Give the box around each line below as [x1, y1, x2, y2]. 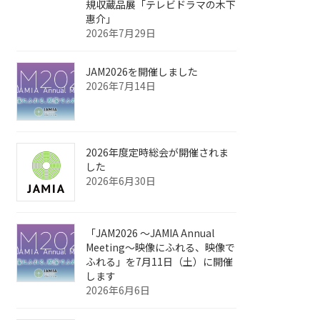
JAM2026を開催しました [86, 64, 199, 79]
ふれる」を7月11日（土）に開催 [86, 254, 234, 269]
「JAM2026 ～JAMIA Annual [86, 226, 215, 241]
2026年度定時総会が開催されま [86, 145, 229, 160]
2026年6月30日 [86, 174, 156, 189]
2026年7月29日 [86, 26, 156, 41]
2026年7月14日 [86, 79, 156, 94]
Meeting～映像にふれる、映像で [86, 240, 236, 255]
